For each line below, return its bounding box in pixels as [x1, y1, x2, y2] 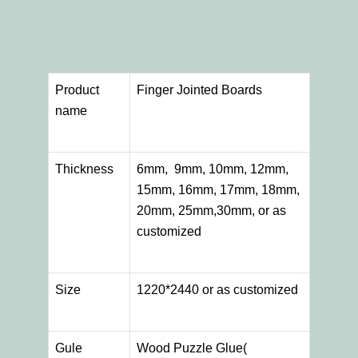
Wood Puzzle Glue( [137, 341, 247, 356]
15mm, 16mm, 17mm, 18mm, [137, 183, 300, 197]
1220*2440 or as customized [137, 283, 298, 297]
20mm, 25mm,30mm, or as [137, 204, 286, 218]
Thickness [55, 162, 113, 177]
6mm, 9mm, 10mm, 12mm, [137, 162, 288, 177]
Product [55, 83, 99, 97]
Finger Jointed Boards [137, 83, 262, 97]
